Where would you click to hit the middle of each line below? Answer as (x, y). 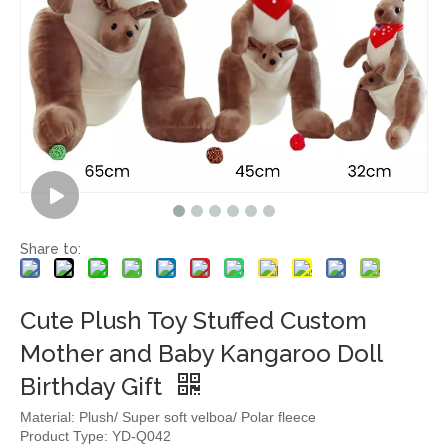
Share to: (50, 249)
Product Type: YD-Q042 (95, 436)
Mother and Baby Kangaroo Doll (201, 353)
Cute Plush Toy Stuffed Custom (193, 320)
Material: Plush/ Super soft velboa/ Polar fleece (168, 417)
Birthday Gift (94, 386)
